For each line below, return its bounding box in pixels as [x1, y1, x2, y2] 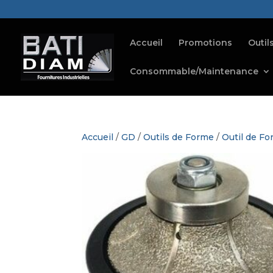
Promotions [179, 37, 232, 48]
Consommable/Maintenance [130, 66, 258, 77]
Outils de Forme [143, 132, 214, 143]
